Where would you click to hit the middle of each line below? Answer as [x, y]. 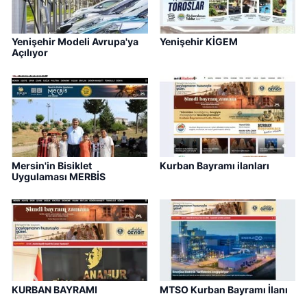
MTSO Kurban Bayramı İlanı [223, 289]
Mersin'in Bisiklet [52, 165]
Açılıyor [30, 52]
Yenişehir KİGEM [198, 41]
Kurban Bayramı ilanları [214, 165]
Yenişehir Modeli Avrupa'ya [75, 41]
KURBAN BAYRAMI [54, 289]
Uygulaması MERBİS [59, 176]
